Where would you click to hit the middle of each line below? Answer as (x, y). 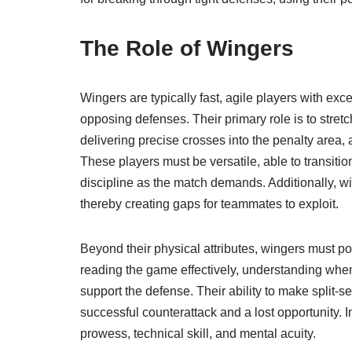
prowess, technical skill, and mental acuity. (198, 334)
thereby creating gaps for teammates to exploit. (209, 204)
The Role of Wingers (187, 49)
